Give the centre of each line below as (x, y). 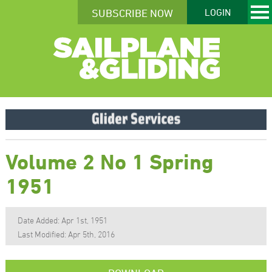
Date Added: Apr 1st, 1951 (62, 220)
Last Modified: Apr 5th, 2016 (66, 234)
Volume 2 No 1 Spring (109, 161)
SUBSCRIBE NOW (132, 13)
